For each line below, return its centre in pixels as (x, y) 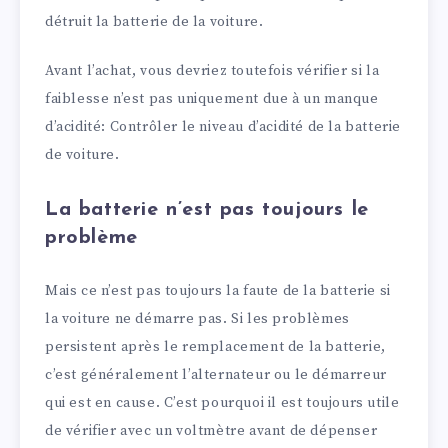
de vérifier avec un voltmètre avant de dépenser (211, 431)
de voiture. (82, 154)
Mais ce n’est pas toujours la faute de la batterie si (218, 291)
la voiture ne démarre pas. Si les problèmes (197, 319)
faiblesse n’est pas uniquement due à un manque (212, 98)
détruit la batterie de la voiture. (154, 21)
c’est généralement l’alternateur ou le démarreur (216, 375)
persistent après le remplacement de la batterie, (215, 347)
